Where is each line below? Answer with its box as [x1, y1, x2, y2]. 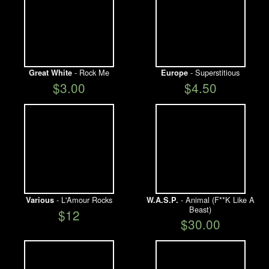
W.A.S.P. [146, 194, 178, 205]
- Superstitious [188, 67, 240, 79]
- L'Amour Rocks [53, 193, 112, 205]
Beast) [189, 203, 211, 215]
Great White [28, 67, 72, 79]
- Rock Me [71, 67, 109, 79]
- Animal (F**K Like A [178, 193, 255, 205]
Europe [161, 67, 188, 79]
